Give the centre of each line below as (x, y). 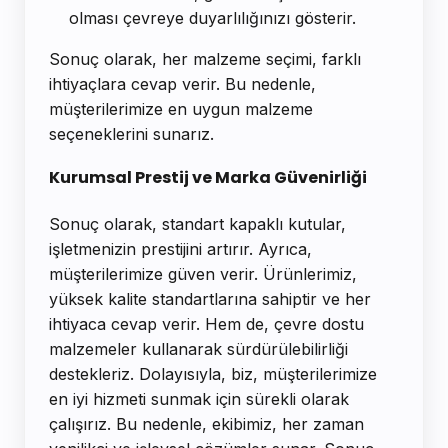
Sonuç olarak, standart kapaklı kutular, (197, 223)
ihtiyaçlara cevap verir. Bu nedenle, (182, 84)
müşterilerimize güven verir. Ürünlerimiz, (203, 273)
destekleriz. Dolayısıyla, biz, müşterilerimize (213, 373)
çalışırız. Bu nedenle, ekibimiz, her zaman (206, 423)
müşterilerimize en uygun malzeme (181, 109)
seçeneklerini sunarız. (131, 134)
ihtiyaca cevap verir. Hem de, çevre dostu (206, 323)
